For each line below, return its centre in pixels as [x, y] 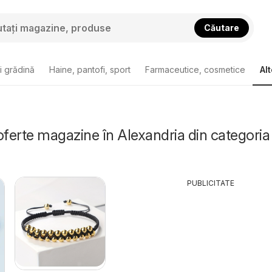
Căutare [222, 27]
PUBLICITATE [210, 183]
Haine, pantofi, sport [90, 70]
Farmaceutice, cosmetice [195, 70]
